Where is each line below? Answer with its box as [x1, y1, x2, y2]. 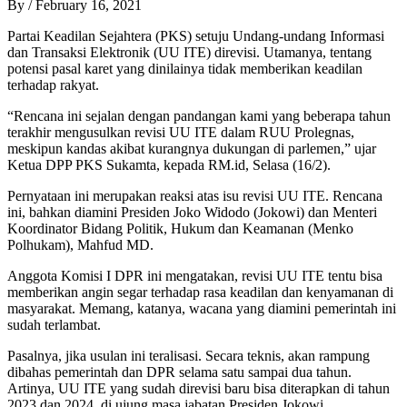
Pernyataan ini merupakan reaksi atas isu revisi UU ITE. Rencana [7, 187, 382, 203]
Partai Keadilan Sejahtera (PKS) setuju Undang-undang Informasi [7, 27, 384, 44]
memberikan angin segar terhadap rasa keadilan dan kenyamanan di [7, 283, 393, 300]
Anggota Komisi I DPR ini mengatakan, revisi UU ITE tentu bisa [7, 267, 382, 283]
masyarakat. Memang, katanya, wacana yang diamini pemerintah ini [7, 300, 396, 316]
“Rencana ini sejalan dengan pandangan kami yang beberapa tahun [7, 107, 391, 124]
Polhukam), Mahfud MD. [7, 236, 154, 253]
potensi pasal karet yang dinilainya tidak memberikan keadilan [7, 60, 362, 76]
